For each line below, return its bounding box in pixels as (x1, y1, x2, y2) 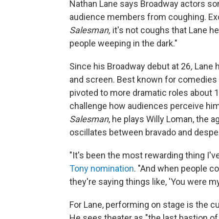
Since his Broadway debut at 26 (69, 61, 191, 71)
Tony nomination (69, 163, 134, 174)
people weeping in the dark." (69, 38, 177, 48)
